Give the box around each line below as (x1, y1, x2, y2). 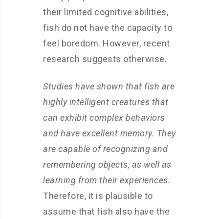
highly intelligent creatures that (43, 97, 169, 107)
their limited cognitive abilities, (43, 7, 168, 17)
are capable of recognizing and (43, 144, 168, 154)
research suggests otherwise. (43, 54, 167, 64)
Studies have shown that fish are (43, 81, 175, 91)
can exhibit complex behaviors (43, 112, 165, 123)
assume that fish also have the (43, 206, 170, 217)
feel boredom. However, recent (43, 38, 170, 48)
